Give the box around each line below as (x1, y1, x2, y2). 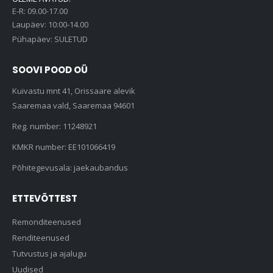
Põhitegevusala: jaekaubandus (12, 162, 128, 174)
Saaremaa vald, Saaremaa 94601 (12, 100, 135, 112)
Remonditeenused (12, 216, 81, 227)
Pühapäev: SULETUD (12, 34, 88, 45)
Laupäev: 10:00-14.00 (12, 19, 88, 30)
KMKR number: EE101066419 (12, 141, 115, 153)
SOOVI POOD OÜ (12, 63, 88, 77)
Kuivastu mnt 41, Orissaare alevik (12, 85, 135, 97)
